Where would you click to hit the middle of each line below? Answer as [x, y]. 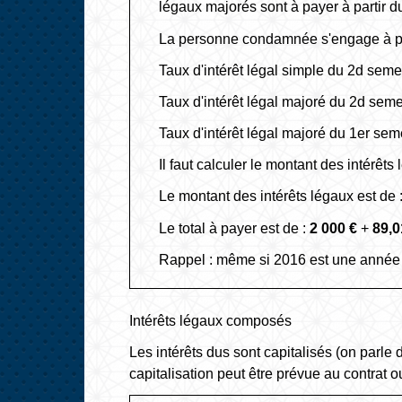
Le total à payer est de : [235, 228]
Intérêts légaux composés [211, 321]
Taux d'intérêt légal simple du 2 [258, 70]
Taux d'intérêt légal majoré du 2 [258, 101]
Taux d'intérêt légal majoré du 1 [258, 134]
